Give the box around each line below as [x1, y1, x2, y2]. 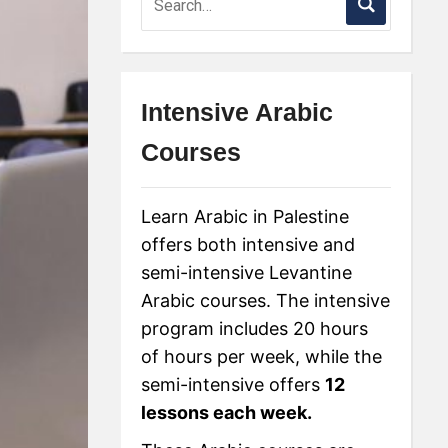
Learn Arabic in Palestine [141, 205, 350, 227]
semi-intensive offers [141, 373, 326, 395]
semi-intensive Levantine [141, 261, 353, 283]
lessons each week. [141, 401, 313, 423]
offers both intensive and [141, 233, 356, 255]
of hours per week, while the [141, 345, 383, 367]
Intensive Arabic [141, 97, 334, 126]
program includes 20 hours [141, 317, 369, 339]
